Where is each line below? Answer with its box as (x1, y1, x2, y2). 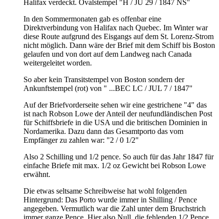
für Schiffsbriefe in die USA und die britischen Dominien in (23, 118, 207, 127)
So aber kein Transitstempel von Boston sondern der (23, 75, 184, 84)
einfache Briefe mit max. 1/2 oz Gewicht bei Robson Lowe (23, 161, 206, 170)
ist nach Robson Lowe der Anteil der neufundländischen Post (23, 109, 212, 118)
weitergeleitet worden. (23, 59, 92, 67)
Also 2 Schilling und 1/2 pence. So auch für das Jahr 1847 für (23, 153, 214, 161)
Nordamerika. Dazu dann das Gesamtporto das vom (23, 127, 183, 136)
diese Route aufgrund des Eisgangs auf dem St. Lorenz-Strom (23, 32, 214, 41)
